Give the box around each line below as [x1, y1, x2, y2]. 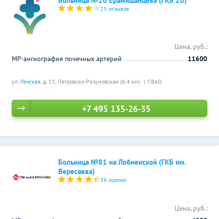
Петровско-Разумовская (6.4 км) [58, 78, 141, 85]
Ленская [20, 78, 41, 85]
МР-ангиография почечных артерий [12, 54, 122, 63]
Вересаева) [58, 167, 95, 176]
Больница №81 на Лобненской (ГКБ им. [58, 157, 186, 167]
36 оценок [100, 176, 127, 183]
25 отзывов [100, 5, 130, 12]
